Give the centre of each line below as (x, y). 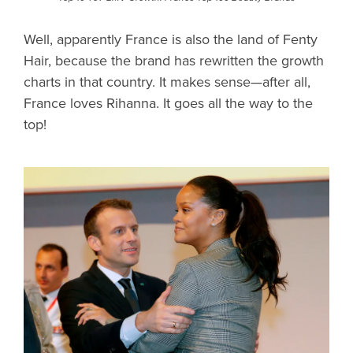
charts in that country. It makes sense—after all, (167, 82)
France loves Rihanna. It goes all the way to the (168, 103)
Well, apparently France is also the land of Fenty (171, 39)
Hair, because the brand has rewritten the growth (174, 60)
